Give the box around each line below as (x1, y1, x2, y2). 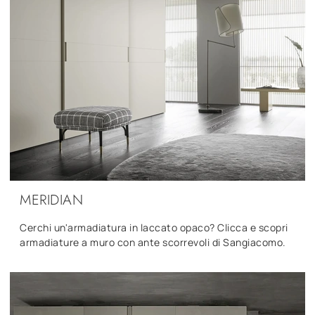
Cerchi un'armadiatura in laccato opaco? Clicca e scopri (20, 220, 288, 234)
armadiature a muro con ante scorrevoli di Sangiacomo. (20, 235, 286, 249)
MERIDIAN (20, 189, 83, 210)
